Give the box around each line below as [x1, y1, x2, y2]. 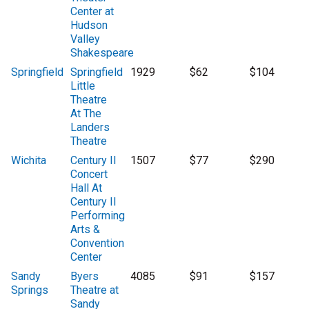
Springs [11, 283, 48, 297]
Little [70, 79, 96, 93]
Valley [70, 32, 101, 46]
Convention [70, 237, 125, 250]
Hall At [70, 181, 103, 195]
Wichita [11, 154, 46, 168]
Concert [70, 168, 108, 181]
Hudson [70, 19, 108, 32]
